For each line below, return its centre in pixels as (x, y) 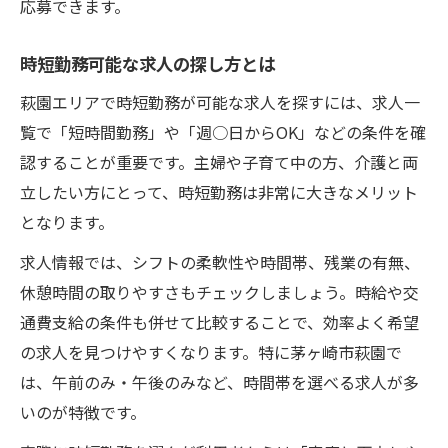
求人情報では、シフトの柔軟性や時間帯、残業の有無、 (220, 261)
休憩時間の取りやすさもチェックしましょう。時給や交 (219, 291)
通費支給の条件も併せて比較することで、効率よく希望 (219, 321)
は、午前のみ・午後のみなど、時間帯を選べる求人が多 (219, 381)
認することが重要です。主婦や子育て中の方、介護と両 (219, 161)
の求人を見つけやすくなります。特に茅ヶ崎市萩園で (211, 351)
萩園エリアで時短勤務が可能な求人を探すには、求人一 (220, 101)
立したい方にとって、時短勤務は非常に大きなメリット (219, 191)
